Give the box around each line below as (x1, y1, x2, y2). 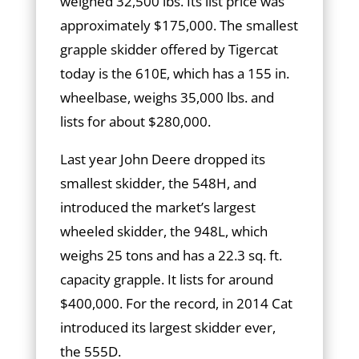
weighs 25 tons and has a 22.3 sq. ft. (59, 246, 282, 264)
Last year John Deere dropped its (59, 150, 265, 168)
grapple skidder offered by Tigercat (59, 40, 278, 58)
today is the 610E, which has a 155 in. (59, 64, 289, 83)
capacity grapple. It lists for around (59, 270, 273, 288)
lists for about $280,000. (59, 112, 211, 131)
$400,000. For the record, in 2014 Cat (59, 294, 292, 313)
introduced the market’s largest (59, 198, 256, 216)
